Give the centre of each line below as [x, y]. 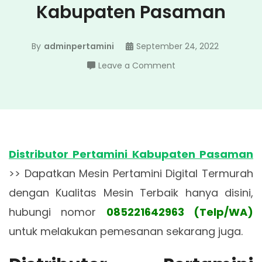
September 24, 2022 [177, 46]
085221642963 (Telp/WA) [180, 212]
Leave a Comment [137, 66]
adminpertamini [79, 46]
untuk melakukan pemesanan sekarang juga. [126, 231]
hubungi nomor [58, 212]
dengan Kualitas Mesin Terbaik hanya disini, [131, 193]
